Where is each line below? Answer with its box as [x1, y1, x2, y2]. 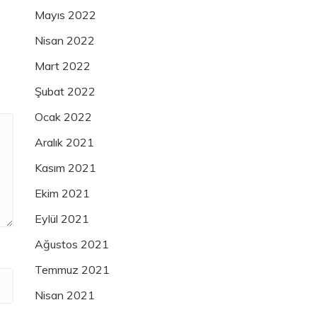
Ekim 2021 [35, 186, 90, 201]
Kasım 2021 [35, 161, 96, 175]
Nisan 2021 [35, 288, 95, 303]
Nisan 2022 [35, 33, 95, 48]
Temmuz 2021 [35, 263, 110, 277]
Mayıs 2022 [35, 8, 96, 23]
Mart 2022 [35, 59, 91, 74]
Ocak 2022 [35, 110, 92, 125]
